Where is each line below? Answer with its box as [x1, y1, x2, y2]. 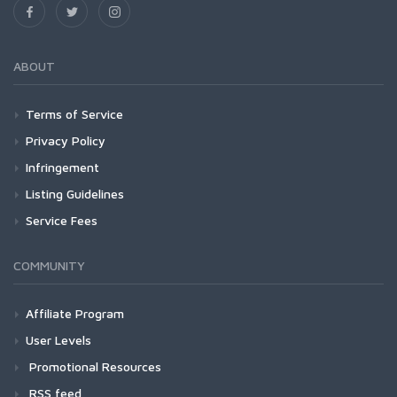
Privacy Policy [26, 133, 105, 148]
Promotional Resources [26, 359, 161, 374]
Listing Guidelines [26, 186, 124, 201]
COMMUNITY [13, 258, 85, 273]
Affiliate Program [26, 306, 124, 321]
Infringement [26, 160, 99, 175]
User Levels [26, 332, 91, 347]
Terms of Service [26, 106, 123, 121]
